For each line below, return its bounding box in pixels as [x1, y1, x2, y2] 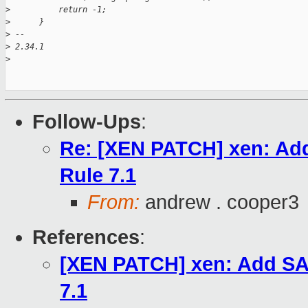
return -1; [10, 5, 107, 15]
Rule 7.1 [60, 164, 136, 187]
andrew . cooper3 [140, 191, 299, 214]
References [32, 226, 140, 249]
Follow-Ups [32, 111, 141, 133]
